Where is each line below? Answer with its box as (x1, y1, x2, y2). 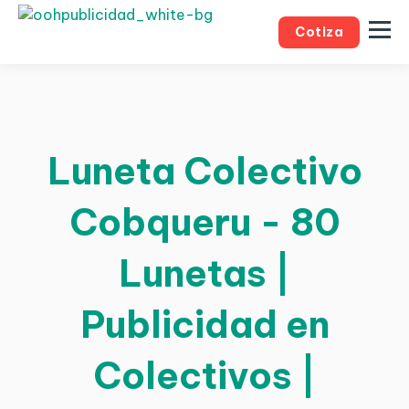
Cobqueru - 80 (68, 199, 341, 246)
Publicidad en (79, 301, 330, 348)
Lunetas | (119, 250, 290, 297)
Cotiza (295, 23, 343, 40)
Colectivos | (93, 352, 316, 399)
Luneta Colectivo (47, 148, 362, 194)
